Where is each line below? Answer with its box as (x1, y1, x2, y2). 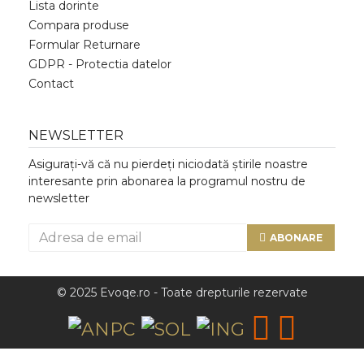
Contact (28, 76, 74, 91)
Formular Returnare (28, 37, 141, 52)
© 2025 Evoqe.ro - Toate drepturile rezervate (56, 285, 308, 300)
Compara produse (28, 18, 129, 32)
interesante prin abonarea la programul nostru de (28, 174, 305, 188)
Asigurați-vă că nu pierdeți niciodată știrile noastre (28, 157, 308, 171)
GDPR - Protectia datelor (28, 57, 171, 71)
